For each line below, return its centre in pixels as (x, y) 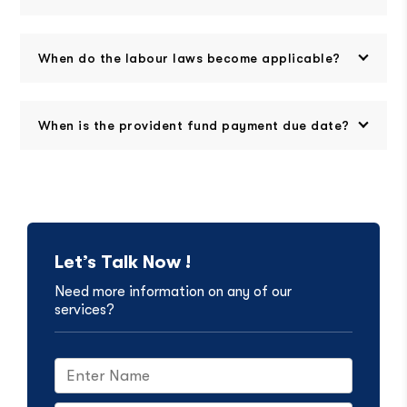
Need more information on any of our (173, 292)
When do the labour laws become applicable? (189, 59)
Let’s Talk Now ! (122, 263)
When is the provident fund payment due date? (194, 126)
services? (84, 310)
